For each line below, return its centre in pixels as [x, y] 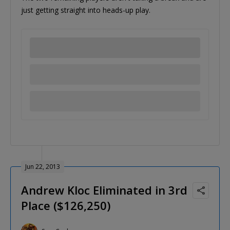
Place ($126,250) [66, 205]
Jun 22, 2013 [43, 166]
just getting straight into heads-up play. [86, 10]
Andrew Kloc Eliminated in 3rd [104, 190]
